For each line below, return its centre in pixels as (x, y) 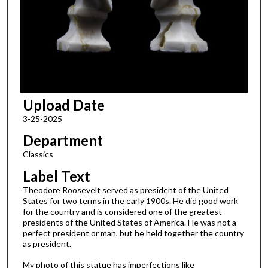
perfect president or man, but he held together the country (133, 233)
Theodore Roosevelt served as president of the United (125, 190)
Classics (38, 154)
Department (63, 141)
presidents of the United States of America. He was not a (129, 222)
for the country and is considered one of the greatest (122, 211)
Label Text (56, 176)
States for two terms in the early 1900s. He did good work (130, 201)
